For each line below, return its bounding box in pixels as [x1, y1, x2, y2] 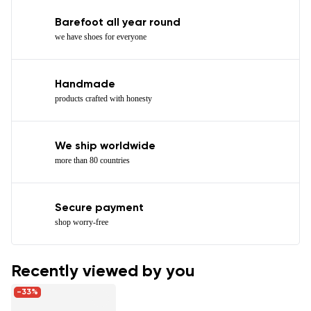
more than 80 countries [55, 155, 130, 165]
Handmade [55, 78, 115, 90]
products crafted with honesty [55, 93, 152, 103]
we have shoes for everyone [55, 31, 146, 42]
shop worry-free [55, 217, 108, 227]
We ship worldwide [55, 140, 155, 152]
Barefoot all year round [55, 17, 180, 28]
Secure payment [55, 202, 144, 214]
